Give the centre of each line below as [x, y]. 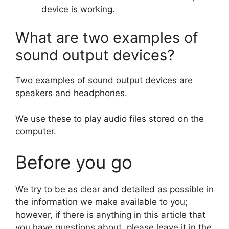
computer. [36, 132]
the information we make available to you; [101, 202]
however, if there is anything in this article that [110, 214]
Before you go [74, 162]
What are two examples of [107, 37]
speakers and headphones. [71, 93]
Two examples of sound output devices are [104, 80]
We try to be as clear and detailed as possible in [114, 189]
